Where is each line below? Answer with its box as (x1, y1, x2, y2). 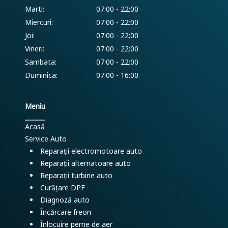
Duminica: (25, 70, 58, 80)
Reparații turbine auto (40, 170, 112, 180)
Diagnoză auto (40, 195, 90, 205)
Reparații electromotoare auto (40, 146, 142, 156)
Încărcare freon (40, 207, 91, 217)
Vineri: (25, 44, 44, 53)
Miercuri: (25, 17, 53, 27)
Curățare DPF (40, 183, 85, 192)
